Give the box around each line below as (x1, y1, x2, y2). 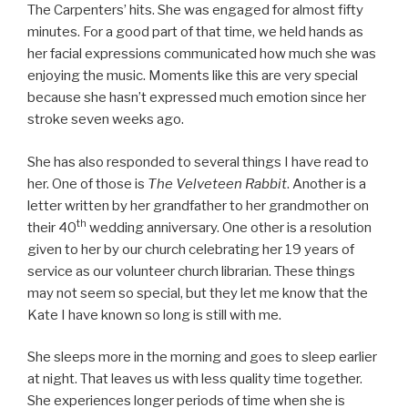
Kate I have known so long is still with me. (27, 306, 281, 323)
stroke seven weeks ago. (27, 111, 184, 127)
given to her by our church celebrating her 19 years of (27, 240, 354, 258)
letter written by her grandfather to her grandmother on (27, 197, 369, 214)
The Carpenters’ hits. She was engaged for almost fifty (27, 2, 363, 18)
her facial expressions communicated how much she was (27, 46, 376, 62)
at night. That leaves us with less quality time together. (27, 371, 362, 387)
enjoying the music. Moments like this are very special (27, 67, 358, 84)
